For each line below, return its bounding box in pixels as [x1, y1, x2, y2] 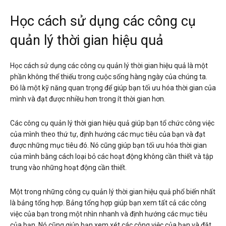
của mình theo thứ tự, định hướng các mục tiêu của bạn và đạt [10, 130, 205, 138]
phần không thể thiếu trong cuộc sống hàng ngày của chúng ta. [10, 72, 207, 81]
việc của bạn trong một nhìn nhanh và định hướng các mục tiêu [10, 209, 207, 218]
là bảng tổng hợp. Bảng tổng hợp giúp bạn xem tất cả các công [10, 198, 206, 207]
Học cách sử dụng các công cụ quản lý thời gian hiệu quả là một [10, 61, 208, 70]
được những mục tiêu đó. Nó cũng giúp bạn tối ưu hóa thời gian [10, 141, 207, 149]
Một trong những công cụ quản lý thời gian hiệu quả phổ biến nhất [10, 187, 215, 196]
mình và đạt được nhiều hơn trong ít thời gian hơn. [10, 94, 165, 103]
